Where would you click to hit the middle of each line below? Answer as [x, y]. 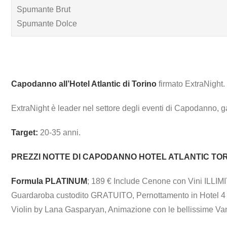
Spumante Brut [44, 9]
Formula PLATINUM [49, 181]
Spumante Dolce [47, 23]
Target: [25, 132]
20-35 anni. [59, 132]
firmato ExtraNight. [191, 84]
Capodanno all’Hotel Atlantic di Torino [84, 84]
